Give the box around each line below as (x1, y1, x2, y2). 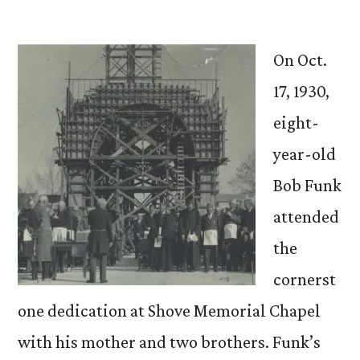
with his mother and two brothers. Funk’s (18, 332, 321, 352)
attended (273, 207, 339, 227)
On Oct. (273, 50, 327, 70)
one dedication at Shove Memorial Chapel (18, 301, 321, 321)
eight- (273, 112, 319, 133)
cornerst (273, 269, 336, 289)
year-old (273, 144, 336, 164)
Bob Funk (273, 175, 342, 195)
